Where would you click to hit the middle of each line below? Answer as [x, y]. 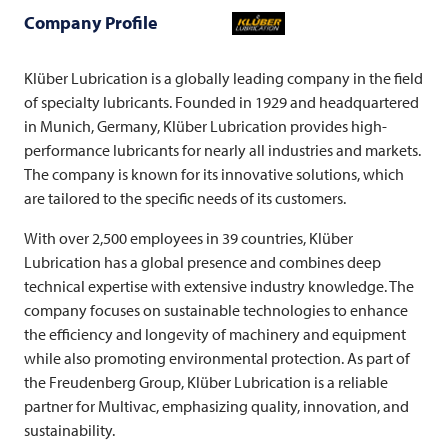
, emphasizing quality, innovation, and [282, 406]
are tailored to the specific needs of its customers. [185, 198]
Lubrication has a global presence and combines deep [202, 262]
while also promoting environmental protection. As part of [217, 358]
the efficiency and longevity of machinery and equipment [215, 334]
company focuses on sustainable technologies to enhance [216, 310]
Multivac [127, 406]
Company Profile [91, 22]
